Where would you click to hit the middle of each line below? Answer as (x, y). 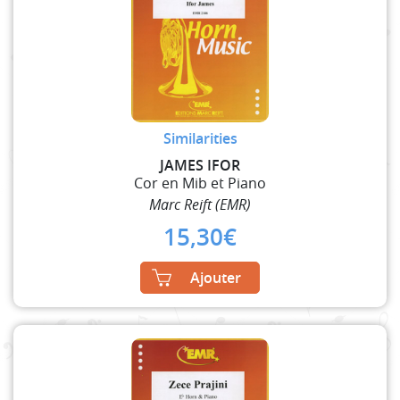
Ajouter (216, 277)
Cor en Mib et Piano (200, 183)
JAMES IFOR (200, 165)
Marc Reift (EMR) (200, 204)
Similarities (200, 138)
